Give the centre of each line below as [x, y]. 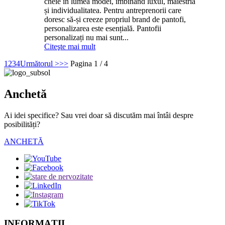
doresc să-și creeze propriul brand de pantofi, [115, 20]
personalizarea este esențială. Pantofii [103, 29]
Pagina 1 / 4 [89, 64]
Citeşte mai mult [70, 47]
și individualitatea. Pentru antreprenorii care [113, 11]
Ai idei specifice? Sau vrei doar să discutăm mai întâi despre [99, 116]
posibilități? [22, 125]
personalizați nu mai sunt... [86, 38]
